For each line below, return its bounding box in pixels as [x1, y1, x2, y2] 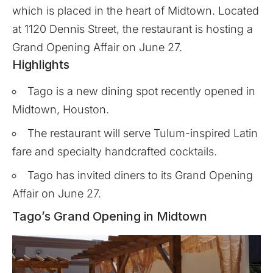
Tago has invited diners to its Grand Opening [27, 168, 253, 182]
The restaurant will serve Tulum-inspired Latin [27, 126, 258, 140]
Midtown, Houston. [12, 102, 109, 116]
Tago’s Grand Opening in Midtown [12, 208, 207, 224]
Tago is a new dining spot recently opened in [27, 84, 255, 97]
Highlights [12, 57, 69, 72]
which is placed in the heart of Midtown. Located [12, 4, 259, 17]
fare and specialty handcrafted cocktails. [12, 144, 217, 158]
